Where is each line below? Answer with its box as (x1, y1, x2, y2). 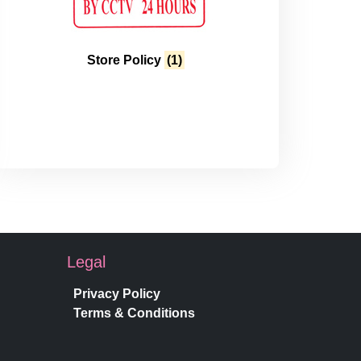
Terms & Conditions (73, 306, 195, 321)
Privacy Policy (73, 287, 160, 301)
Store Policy (86, 53, 164, 68)
